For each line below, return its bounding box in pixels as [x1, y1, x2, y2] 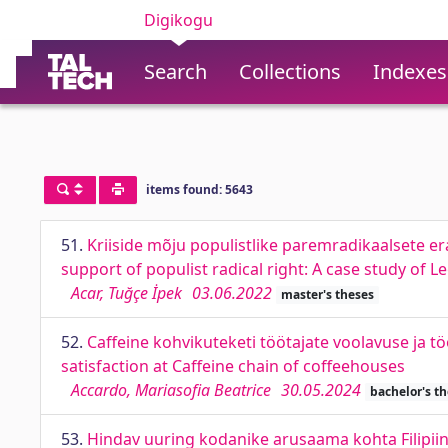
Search [144, 58, 207, 85]
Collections [239, 58, 341, 85]
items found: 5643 [145, 181, 253, 199]
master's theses [280, 286, 374, 303]
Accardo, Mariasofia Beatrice [71, 379, 271, 401]
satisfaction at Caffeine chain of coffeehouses [61, 355, 405, 377]
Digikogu [144, 9, 213, 31]
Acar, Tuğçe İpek [71, 282, 182, 304]
